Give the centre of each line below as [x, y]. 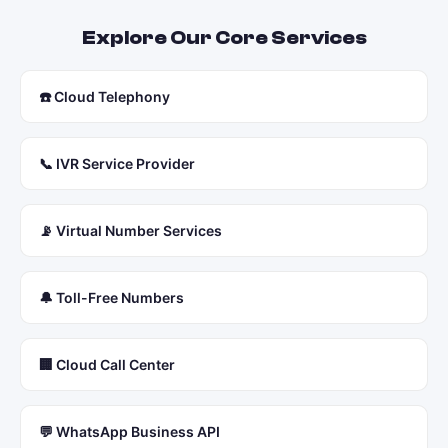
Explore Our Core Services [224, 37]
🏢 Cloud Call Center [107, 364]
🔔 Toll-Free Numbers [111, 297]
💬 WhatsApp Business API [129, 431]
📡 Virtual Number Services [130, 230]
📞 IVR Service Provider [117, 163]
